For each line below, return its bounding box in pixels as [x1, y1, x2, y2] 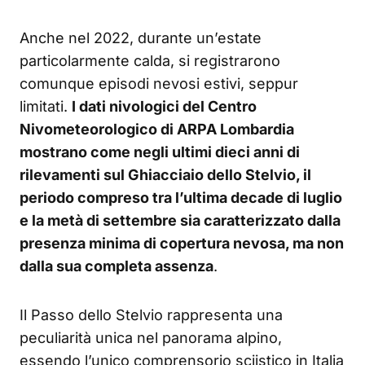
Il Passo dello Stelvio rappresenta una [20, 306, 283, 323]
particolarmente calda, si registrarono [20, 51, 280, 69]
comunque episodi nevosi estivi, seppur [20, 74, 298, 92]
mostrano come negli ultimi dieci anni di [20, 143, 300, 161]
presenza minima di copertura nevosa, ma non [20, 234, 344, 252]
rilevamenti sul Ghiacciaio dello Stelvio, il [20, 165, 311, 183]
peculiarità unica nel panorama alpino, [20, 328, 282, 346]
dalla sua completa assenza [20, 257, 213, 275]
